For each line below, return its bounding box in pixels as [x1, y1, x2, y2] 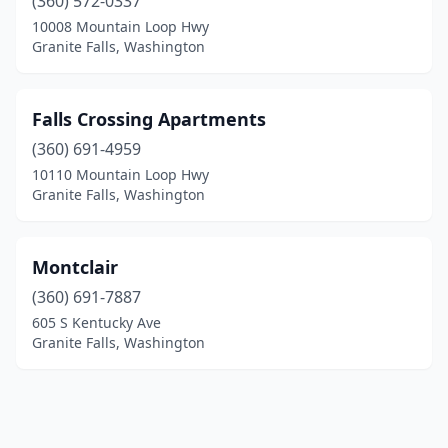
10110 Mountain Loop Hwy [32, 165, 209, 184]
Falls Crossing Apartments [32, 107, 266, 131]
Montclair [32, 255, 118, 279]
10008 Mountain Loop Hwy [32, 17, 209, 36]
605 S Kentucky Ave [32, 313, 161, 332]
